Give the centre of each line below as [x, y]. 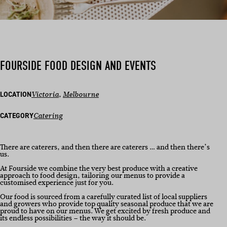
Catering [48, 116]
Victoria [45, 94]
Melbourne [81, 94]
